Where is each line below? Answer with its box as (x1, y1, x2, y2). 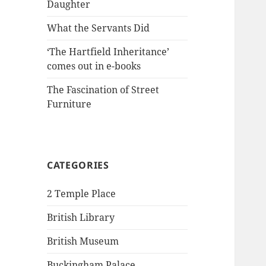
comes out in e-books (47, 59, 141, 73)
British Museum (47, 235, 119, 248)
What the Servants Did (47, 21, 150, 35)
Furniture (47, 97, 92, 111)
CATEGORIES (47, 159, 109, 172)
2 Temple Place (47, 187, 116, 201)
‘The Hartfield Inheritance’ (47, 45, 170, 59)
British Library (47, 211, 115, 224)
